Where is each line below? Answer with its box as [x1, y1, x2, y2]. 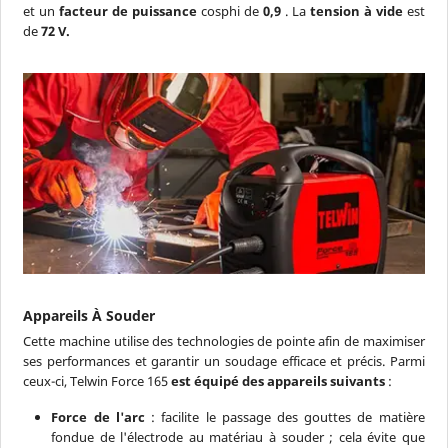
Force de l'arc [51, 408, 145, 427]
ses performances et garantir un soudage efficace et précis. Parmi [23, 352, 425, 371]
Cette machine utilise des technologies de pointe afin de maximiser [23, 332, 425, 351]
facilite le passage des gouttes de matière [161, 408, 425, 427]
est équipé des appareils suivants [171, 372, 386, 391]
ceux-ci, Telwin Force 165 [23, 372, 172, 391]
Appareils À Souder [23, 305, 156, 325]
